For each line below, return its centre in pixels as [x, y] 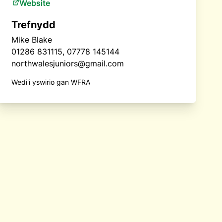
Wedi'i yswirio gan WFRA [51, 82]
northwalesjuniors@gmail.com [67, 63]
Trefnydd [33, 25]
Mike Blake [31, 40]
